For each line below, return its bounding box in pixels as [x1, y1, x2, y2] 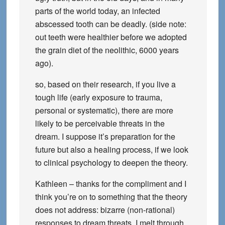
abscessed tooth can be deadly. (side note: [35, 18, 186, 30]
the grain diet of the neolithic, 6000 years [35, 44, 179, 56]
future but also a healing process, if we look [35, 144, 188, 155]
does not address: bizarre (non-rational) [35, 204, 175, 215]
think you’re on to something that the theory [35, 191, 187, 202]
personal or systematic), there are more [35, 104, 173, 116]
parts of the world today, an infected [35, 5, 160, 17]
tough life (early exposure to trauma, [35, 91, 162, 103]
